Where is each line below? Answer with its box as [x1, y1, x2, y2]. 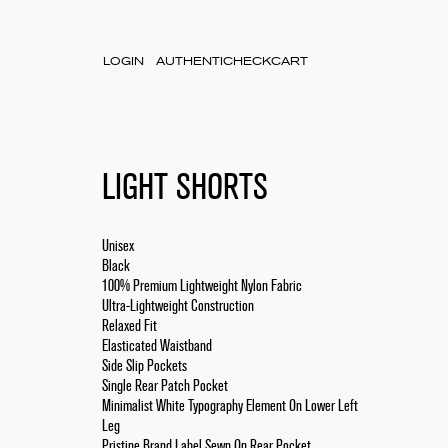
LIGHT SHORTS [101, 165, 268, 209]
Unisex [101, 236, 134, 255]
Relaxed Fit [101, 316, 157, 335]
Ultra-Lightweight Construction [101, 296, 254, 315]
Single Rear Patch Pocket [101, 376, 228, 395]
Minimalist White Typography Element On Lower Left [101, 396, 358, 415]
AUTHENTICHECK [156, 55, 271, 68]
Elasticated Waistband [101, 336, 212, 355]
